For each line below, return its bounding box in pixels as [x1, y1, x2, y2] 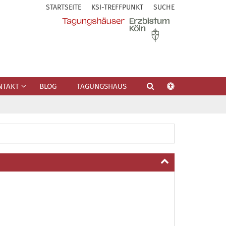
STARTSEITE [46, 3, 81, 12]
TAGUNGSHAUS [77, 82, 127, 91]
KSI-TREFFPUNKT [91, 3, 143, 12]
